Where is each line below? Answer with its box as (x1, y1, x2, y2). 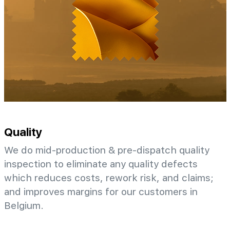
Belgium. (4, 200, 44, 211)
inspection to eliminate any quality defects (4, 158, 198, 169)
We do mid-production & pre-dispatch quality (4, 144, 209, 156)
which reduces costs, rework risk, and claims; (4, 172, 214, 183)
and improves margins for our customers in (4, 186, 198, 197)
